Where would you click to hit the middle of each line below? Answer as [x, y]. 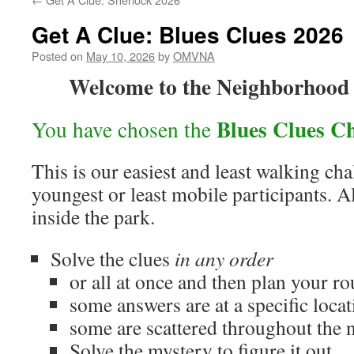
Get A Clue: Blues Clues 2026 [188, 34]
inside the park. [93, 217]
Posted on [57, 56]
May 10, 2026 [121, 56]
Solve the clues [113, 258]
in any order [224, 258]
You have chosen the [124, 129]
